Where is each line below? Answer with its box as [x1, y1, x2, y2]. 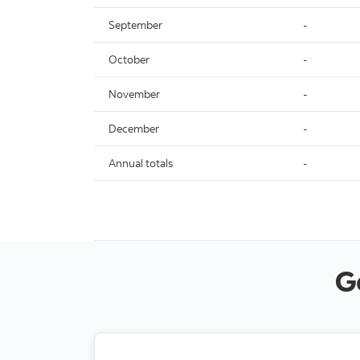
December [108, 121, 159, 136]
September [108, 17, 162, 32]
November [108, 86, 160, 101]
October [108, 51, 149, 67]
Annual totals [108, 155, 173, 170]
